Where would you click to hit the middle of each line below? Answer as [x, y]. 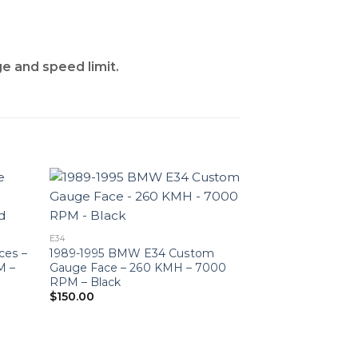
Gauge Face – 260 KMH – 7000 [137, 267]
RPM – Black [85, 282]
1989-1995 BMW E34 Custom [131, 253]
